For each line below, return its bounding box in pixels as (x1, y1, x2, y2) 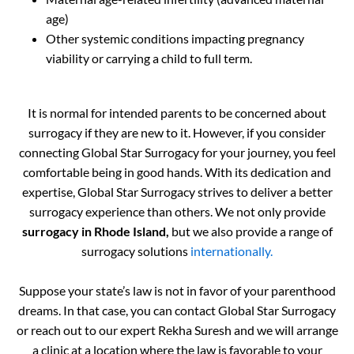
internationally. (190, 243, 273, 259)
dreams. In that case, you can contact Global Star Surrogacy (18, 303, 336, 318)
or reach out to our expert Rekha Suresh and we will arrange (16, 322, 338, 338)
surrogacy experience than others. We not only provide (28, 204, 326, 220)
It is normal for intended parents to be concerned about (28, 105, 326, 121)
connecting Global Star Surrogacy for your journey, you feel (18, 145, 336, 160)
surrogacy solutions (81, 243, 190, 259)
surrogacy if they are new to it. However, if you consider (28, 125, 326, 141)
